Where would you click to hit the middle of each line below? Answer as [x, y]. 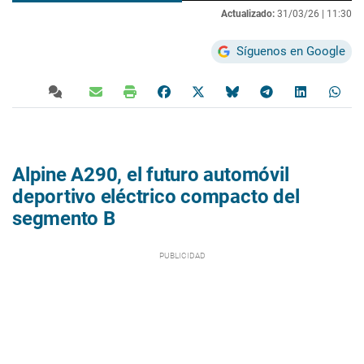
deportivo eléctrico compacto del [156, 196]
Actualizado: [248, 13]
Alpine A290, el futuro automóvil [151, 174]
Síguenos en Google [291, 51]
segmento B [64, 218]
